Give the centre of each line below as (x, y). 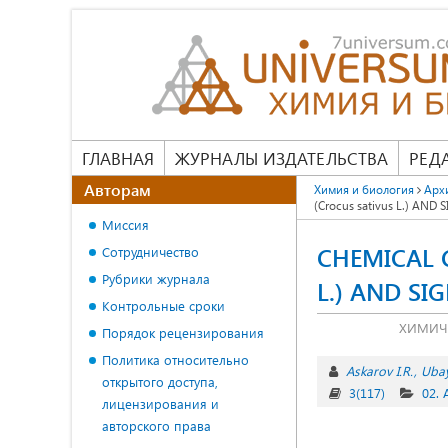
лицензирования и (160, 403)
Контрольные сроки (163, 305)
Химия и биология (364, 189)
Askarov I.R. (379, 370)
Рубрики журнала (156, 278)
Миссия (125, 224)
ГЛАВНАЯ (118, 158)
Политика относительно (175, 359)
